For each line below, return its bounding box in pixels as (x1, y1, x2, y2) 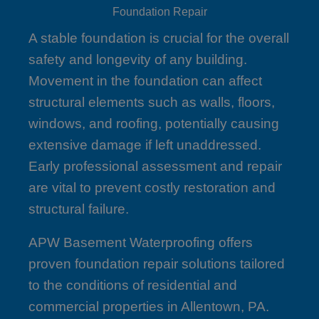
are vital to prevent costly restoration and (28, 180, 276, 196)
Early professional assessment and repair (28, 159, 282, 174)
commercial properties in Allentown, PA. (28, 299, 269, 315)
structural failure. (28, 202, 129, 217)
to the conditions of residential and (28, 278, 237, 293)
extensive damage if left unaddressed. (28, 137, 261, 153)
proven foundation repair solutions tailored (28, 256, 285, 272)
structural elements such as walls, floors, (28, 95, 275, 110)
